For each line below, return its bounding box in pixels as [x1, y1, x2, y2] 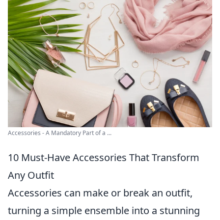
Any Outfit [8, 168, 54, 182]
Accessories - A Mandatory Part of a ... [8, 128, 111, 137]
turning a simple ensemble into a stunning [8, 203, 200, 217]
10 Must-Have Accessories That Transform [8, 150, 199, 164]
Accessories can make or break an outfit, [8, 186, 192, 199]
